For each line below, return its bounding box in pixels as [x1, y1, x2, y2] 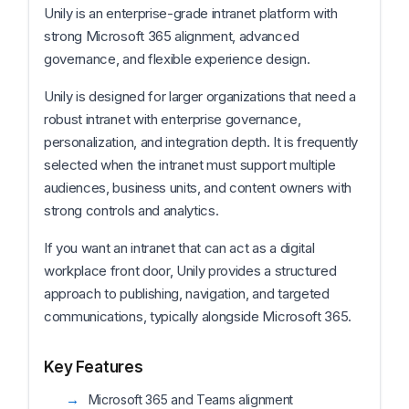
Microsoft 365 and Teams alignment [88, 392, 294, 407]
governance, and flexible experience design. [44, 50, 310, 68]
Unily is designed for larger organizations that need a [44, 88, 356, 105]
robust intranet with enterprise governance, [44, 110, 301, 128]
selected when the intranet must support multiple [44, 156, 336, 173]
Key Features [44, 358, 143, 376]
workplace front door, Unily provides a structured [44, 262, 337, 279]
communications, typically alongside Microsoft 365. [44, 308, 351, 325]
